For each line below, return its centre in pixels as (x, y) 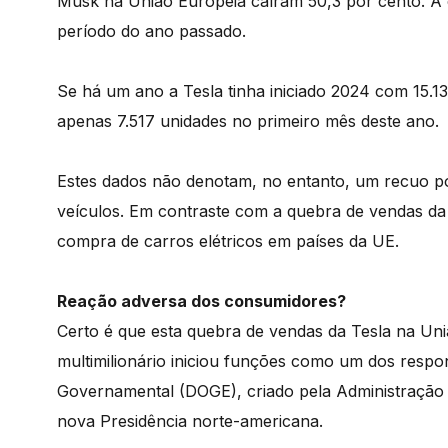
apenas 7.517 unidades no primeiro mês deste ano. (248, 121)
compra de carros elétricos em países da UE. (228, 241)
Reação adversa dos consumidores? (201, 301)
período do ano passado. (151, 31)
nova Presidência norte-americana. (190, 421)
